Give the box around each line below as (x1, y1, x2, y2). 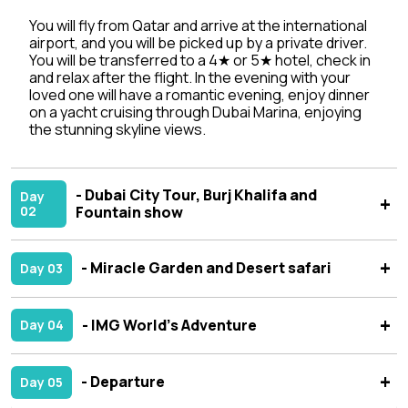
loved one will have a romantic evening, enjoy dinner (29, 85, 370, 106)
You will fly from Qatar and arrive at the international (29, 15, 367, 36)
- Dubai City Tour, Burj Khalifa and (76, 185, 318, 206)
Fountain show (76, 202, 184, 223)
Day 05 (20, 372, 63, 391)
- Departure (81, 372, 165, 393)
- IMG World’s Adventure (82, 314, 257, 335)
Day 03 (20, 259, 63, 277)
